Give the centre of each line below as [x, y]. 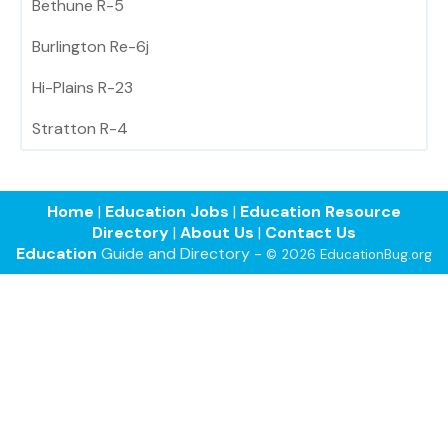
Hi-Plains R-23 [82, 88]
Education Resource [320, 212]
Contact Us [310, 233]
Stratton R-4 [80, 129]
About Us [217, 233]
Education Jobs [167, 212]
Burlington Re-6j [90, 47]
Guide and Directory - [181, 254]
